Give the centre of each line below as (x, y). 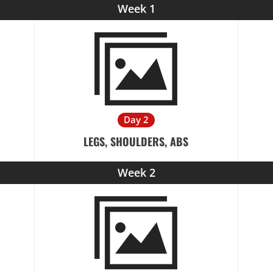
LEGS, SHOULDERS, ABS (136, 141)
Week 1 (136, 9)
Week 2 (136, 172)
